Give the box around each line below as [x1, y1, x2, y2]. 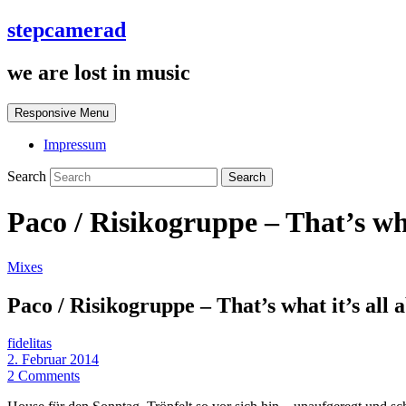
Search [7, 168, 50, 184]
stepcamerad [7, 17, 126, 42]
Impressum [43, 136, 106, 152]
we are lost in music [7, 60, 190, 84]
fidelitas [7, 335, 52, 352]
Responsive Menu [14, 105, 109, 120]
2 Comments [7, 368, 80, 384]
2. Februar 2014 [7, 352, 99, 368]
